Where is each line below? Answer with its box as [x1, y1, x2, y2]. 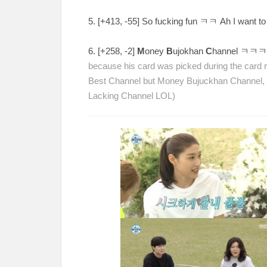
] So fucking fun [137, 16, 200, 26]
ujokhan [173, 46, 206, 56]
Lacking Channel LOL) [88, 91, 175, 101]
